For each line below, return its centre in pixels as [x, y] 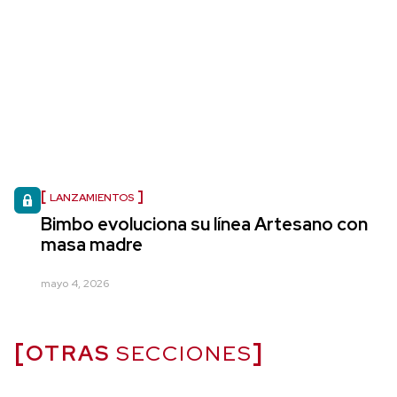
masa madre [92, 244]
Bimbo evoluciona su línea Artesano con [204, 224]
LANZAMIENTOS [92, 197]
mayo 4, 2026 [75, 283]
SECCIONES [181, 353]
